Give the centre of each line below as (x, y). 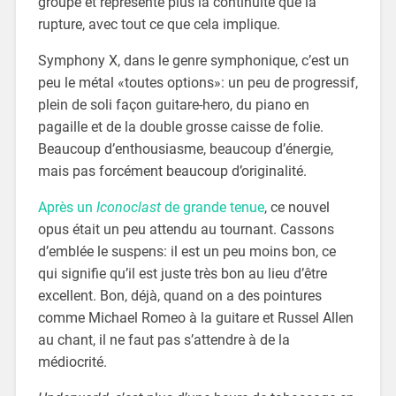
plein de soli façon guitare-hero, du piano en (173, 104)
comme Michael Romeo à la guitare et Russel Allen (195, 317)
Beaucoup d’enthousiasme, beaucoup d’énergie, (185, 148)
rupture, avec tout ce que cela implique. (159, 24)
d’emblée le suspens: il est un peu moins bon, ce (187, 251)
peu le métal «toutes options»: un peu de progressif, (198, 82)
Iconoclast (128, 207)
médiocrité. (72, 362)
